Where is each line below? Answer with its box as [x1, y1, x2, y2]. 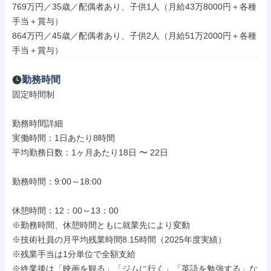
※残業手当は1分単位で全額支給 [12, 249, 135, 259]
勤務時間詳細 [12, 119, 63, 128]
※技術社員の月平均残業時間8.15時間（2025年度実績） [12, 235, 226, 244]
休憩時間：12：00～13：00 [12, 206, 119, 215]
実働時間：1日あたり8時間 [12, 133, 115, 143]
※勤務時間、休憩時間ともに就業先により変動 [12, 220, 190, 230]
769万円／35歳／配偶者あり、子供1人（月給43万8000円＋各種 [12, 2, 256, 11]
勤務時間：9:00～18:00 [12, 177, 102, 186]
